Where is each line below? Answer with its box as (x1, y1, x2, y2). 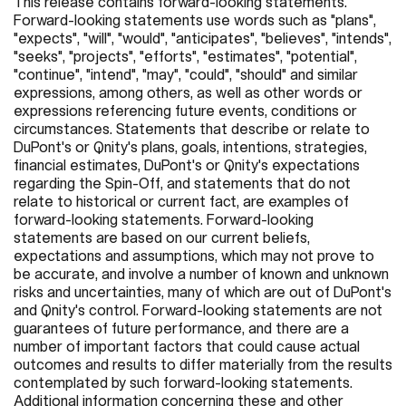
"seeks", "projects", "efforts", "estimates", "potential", (14, 47, 357, 64)
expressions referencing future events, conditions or (14, 101, 357, 119)
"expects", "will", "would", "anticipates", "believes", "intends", (14, 29, 391, 46)
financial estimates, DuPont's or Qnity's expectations (14, 156, 360, 173)
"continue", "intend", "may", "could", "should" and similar (14, 65, 358, 82)
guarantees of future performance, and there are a (14, 319, 349, 336)
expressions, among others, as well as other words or (14, 83, 362, 101)
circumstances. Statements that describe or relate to (14, 120, 370, 137)
